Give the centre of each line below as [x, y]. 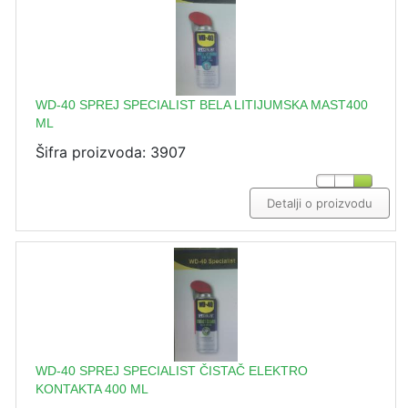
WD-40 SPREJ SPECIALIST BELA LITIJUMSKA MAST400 [202, 104]
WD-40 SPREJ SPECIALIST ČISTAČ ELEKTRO [172, 370]
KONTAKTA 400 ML [92, 388]
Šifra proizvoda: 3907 [111, 152]
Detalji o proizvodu [320, 203]
